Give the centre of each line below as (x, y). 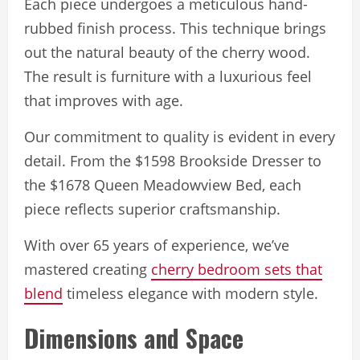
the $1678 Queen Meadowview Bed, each (163, 184)
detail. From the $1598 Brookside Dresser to (173, 160)
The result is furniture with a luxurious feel (168, 76)
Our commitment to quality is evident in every (180, 136)
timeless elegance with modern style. (190, 293)
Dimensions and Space (134, 337)
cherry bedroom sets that (237, 269)
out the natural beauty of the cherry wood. (167, 52)
